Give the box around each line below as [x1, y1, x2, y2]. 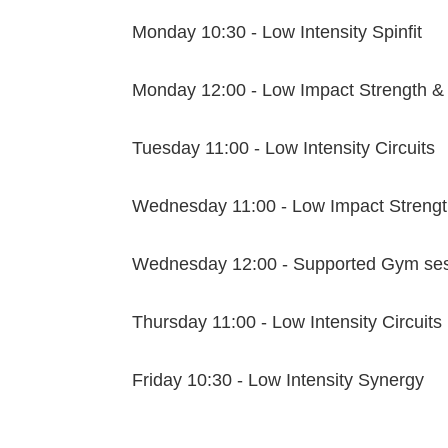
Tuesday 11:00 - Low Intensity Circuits [132, 138, 435, 159]
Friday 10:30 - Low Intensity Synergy [132, 370, 424, 391]
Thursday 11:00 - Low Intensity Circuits [132, 312, 442, 333]
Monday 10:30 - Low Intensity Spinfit [132, 22, 422, 43]
